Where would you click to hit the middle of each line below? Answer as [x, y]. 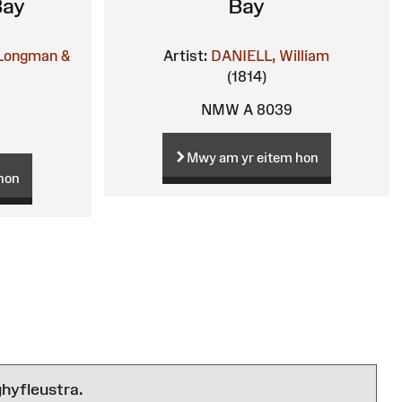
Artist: [186, 56]
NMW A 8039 [246, 110]
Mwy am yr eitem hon [252, 157]
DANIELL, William [271, 56]
